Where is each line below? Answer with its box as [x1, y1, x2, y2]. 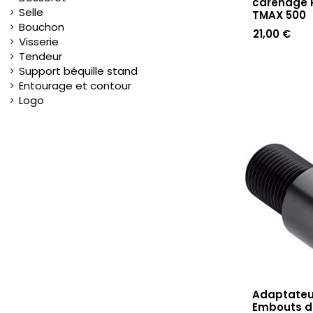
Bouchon [19, 20, 64, 35]
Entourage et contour [19, 78, 131, 94]
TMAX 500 [252, 8, 306, 23]
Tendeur [19, 49, 62, 64]
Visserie [19, 34, 59, 50]
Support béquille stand [19, 64, 138, 79]
